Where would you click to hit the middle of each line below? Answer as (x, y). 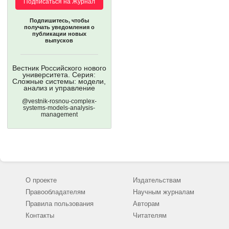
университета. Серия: (59, 75)
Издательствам (157, 180)
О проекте (41, 180)
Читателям (150, 215)
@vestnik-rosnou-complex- (59, 101)
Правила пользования (60, 204)
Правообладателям (55, 192)
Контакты (40, 215)
